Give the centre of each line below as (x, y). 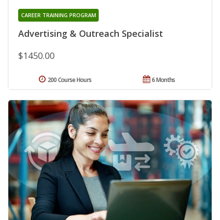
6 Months (164, 80)
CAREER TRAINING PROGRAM (58, 15)
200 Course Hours (69, 80)
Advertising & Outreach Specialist (91, 33)
